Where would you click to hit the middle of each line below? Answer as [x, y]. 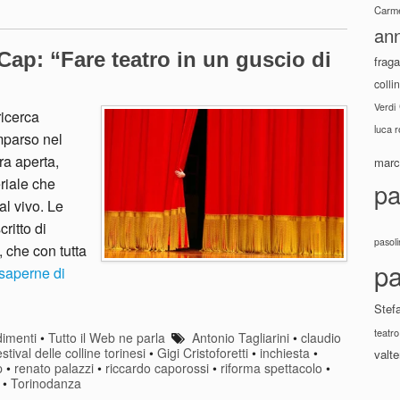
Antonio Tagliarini [240, 337]
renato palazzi [54, 367]
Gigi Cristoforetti [203, 352]
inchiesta [285, 352]
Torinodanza [46, 383]
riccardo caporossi [157, 367]
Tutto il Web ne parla [106, 337]
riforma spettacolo [271, 367]
